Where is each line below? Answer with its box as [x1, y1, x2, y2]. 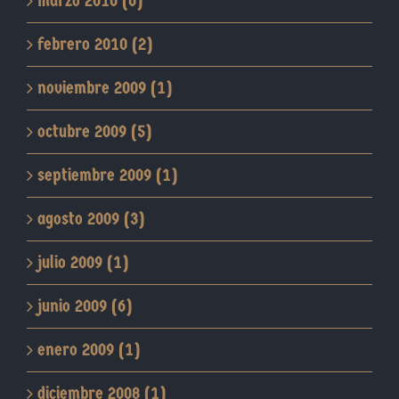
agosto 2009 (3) [37, 208, 144, 230]
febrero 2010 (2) [37, 34, 152, 55]
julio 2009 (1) [37, 252, 128, 273]
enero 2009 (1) [37, 339, 140, 361]
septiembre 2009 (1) [37, 165, 177, 186]
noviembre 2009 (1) [37, 77, 172, 99]
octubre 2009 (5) [37, 121, 151, 142]
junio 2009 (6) [37, 296, 132, 317]
